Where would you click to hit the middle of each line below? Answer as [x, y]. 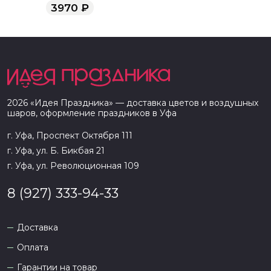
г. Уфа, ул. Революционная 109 [73, 166]
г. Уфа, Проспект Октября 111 [70, 135]
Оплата [33, 247]
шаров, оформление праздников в [83, 113]
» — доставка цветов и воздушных [184, 103]
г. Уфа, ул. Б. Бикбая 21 [56, 151]
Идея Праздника [72, 103]
